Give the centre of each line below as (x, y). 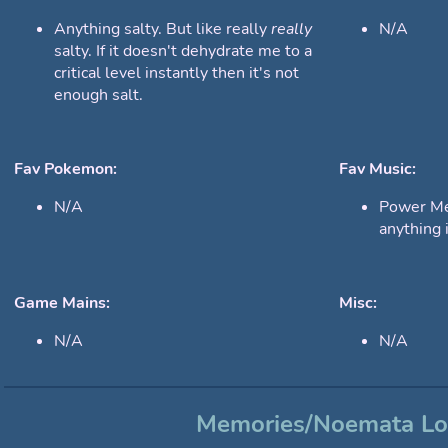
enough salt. (98, 95)
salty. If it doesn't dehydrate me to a (183, 51)
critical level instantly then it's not (176, 73)
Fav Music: (377, 169)
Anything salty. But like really (162, 29)
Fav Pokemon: (65, 169)
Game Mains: (62, 303)
